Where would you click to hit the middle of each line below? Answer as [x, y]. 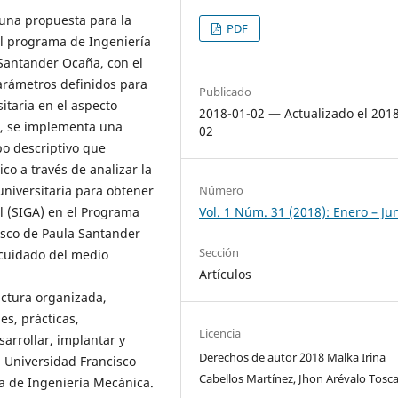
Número [222, 191]
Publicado [226, 92]
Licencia [220, 334]
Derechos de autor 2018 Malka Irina [293, 358]
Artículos [226, 275]
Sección [219, 253]
